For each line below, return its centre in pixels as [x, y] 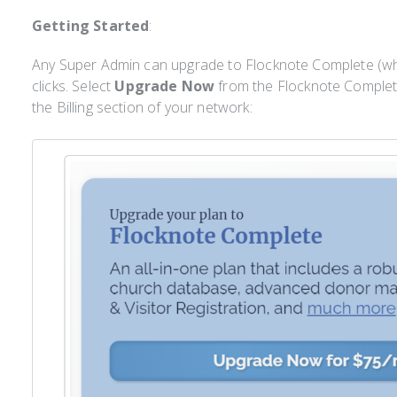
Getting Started [90, 26]
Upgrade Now [163, 86]
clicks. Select [71, 86]
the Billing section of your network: [142, 107]
